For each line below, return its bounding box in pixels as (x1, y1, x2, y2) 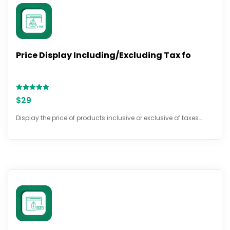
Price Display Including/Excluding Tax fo (16, 49, 191, 61)
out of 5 (16, 105, 38, 111)
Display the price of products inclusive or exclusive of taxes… (16, 113, 202, 122)
